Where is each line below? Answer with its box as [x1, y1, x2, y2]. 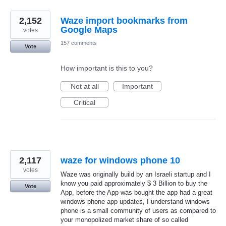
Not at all [70, 82, 99, 90]
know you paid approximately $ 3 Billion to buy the [61, 179, 207, 187]
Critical [74, 98, 95, 106]
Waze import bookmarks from [61, 15, 188, 26]
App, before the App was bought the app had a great [61, 188, 212, 196]
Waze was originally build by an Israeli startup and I [61, 170, 211, 178]
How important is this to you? [61, 64, 153, 72]
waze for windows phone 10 [61, 155, 180, 165]
